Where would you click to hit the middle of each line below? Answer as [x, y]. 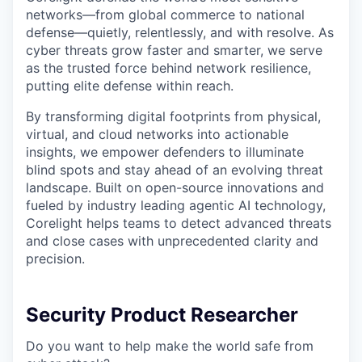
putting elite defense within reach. [130, 86]
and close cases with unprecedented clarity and [172, 241]
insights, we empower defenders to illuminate [165, 152]
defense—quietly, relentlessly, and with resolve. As [180, 32]
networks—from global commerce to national [165, 15]
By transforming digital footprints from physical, [173, 116]
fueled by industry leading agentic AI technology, [176, 205]
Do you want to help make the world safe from [170, 346]
